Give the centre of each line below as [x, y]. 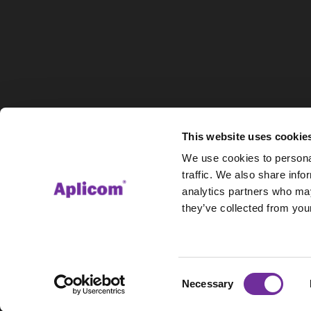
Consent [201, 275]
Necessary [208, 284]
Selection [203, 292]
